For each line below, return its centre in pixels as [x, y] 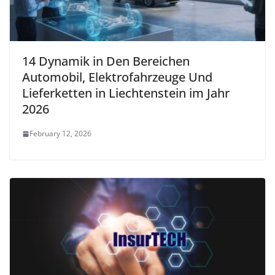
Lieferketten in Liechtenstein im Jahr [126, 93]
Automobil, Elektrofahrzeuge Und [117, 77]
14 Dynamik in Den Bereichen [106, 61]
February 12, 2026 [60, 134]
